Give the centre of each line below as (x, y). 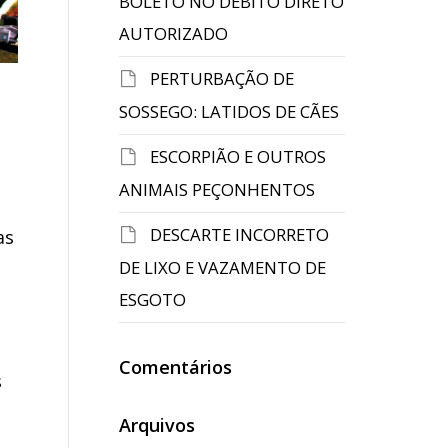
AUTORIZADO (173, 33)
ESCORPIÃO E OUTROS (237, 156)
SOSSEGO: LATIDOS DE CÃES (228, 111)
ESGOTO (152, 299)
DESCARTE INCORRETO (239, 234)
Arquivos (156, 425)
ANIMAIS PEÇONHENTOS (216, 189)
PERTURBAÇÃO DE (221, 78)
